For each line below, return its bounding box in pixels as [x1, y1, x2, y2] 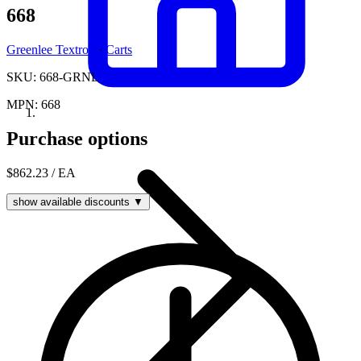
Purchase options [6, 127, 147, 149]
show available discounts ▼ [13, 195, 143, 208]
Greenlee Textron [6, 42, 98, 56]
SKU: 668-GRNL [6, 69, 99, 84]
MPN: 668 [6, 97, 60, 111]
